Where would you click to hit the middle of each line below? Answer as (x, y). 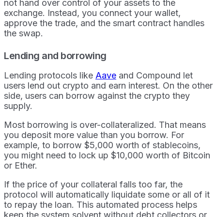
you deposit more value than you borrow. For (94, 135)
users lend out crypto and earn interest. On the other (108, 86)
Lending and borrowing (55, 56)
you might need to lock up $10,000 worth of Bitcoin (107, 155)
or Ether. (21, 166)
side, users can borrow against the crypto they (97, 96)
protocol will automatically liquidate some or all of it (107, 195)
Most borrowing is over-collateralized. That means (105, 125)
